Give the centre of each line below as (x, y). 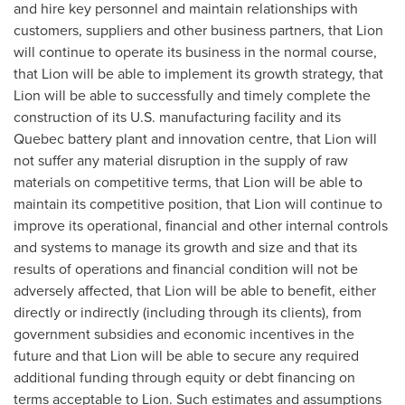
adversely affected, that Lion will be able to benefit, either (195, 291)
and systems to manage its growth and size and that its (185, 247)
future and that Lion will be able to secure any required (186, 356)
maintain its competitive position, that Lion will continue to (198, 204)
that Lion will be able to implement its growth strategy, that (198, 74)
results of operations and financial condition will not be (186, 269)
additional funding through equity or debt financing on (184, 377)
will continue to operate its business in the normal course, (195, 52)
